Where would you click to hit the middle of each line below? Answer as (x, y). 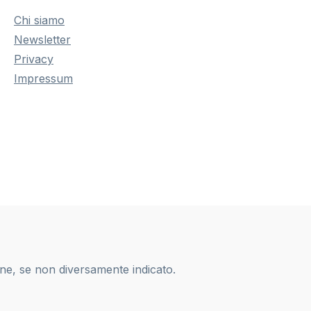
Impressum (43, 79)
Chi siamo (39, 20)
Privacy (34, 59)
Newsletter (42, 40)
